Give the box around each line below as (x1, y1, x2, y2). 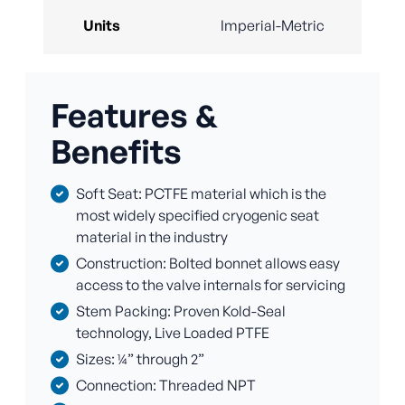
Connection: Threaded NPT (76, 376, 256, 395)
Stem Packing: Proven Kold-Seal (76, 302, 286, 321)
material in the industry (76, 228, 228, 247)
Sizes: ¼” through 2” (76, 350, 204, 369)
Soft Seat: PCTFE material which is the (76, 184, 326, 203)
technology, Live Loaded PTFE (76, 324, 269, 343)
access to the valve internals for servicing (76, 276, 345, 295)
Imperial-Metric (221, 16, 325, 35)
